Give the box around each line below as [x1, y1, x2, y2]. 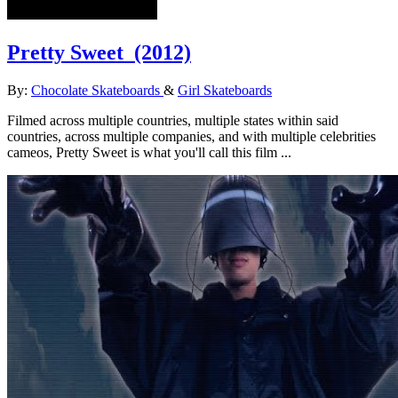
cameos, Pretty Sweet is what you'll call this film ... [7, 145, 291, 161]
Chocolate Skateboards [31, 83, 160, 99]
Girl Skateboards [178, 83, 272, 99]
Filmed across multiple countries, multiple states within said [7, 113, 338, 129]
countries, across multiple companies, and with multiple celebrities [7, 129, 376, 145]
